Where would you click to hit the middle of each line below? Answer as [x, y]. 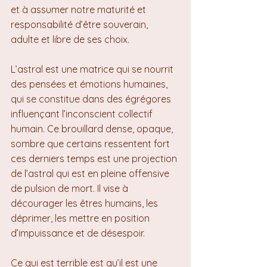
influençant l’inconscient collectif [83, 114]
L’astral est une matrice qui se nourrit [93, 69]
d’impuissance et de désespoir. [78, 233]
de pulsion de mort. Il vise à [71, 188]
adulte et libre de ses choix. [70, 39]
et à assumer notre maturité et [80, 10]
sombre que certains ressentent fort [91, 144]
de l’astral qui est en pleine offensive [91, 173]
